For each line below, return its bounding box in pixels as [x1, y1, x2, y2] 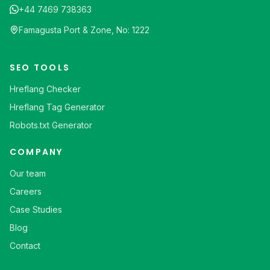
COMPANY [10, 146, 63, 158]
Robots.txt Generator [10, 120, 92, 130]
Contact [10, 240, 40, 251]
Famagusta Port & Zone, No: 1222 [19, 25, 149, 35]
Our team [10, 168, 46, 178]
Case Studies [10, 204, 62, 215]
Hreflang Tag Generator [10, 102, 105, 112]
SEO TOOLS [10, 61, 71, 74]
